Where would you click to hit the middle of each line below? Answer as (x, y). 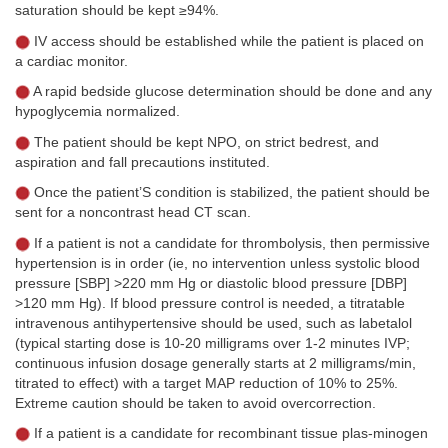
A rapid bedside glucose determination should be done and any (231, 92)
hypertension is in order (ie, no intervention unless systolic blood (217, 263)
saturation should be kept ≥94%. (117, 11)
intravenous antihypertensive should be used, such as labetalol (213, 323)
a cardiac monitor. (71, 61)
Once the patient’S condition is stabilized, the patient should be (230, 193)
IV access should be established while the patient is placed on (227, 41)
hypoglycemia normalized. (97, 112)
